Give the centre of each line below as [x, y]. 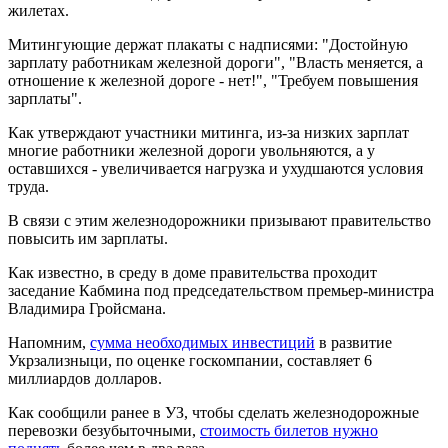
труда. [28, 186]
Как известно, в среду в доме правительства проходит [192, 272]
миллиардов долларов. [85, 378]
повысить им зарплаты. [88, 238]
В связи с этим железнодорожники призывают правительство [219, 220]
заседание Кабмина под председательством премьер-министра [221, 290]
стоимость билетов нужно [289, 430]
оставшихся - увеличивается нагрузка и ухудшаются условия [215, 168]
